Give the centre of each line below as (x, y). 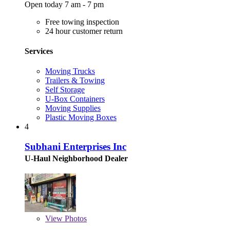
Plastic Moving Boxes (81, 118)
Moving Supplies (73, 108)
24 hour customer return (84, 31)
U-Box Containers (75, 99)
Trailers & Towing (75, 81)
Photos (75, 218)
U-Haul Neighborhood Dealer (76, 158)
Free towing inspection (82, 22)
